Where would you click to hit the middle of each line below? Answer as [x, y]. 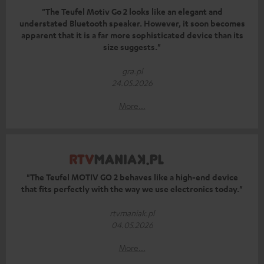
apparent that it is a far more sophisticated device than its [132, 35]
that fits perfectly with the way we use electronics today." [132, 189]
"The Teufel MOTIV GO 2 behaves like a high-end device [132, 177]
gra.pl [132, 71]
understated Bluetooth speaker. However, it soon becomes [132, 24]
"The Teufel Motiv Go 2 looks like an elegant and [132, 12]
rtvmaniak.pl [132, 213]
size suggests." [132, 47]
